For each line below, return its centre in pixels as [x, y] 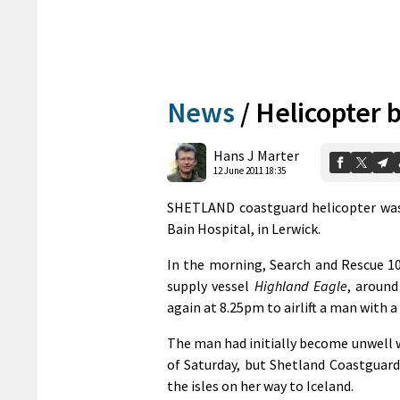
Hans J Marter [256, 156]
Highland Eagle [300, 285]
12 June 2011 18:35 [250, 171]
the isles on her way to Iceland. [260, 385]
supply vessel [211, 285]
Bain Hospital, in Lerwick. [244, 228]
